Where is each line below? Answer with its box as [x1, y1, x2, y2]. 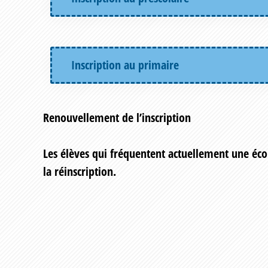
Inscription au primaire [71, 57, 179, 74]
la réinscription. [43, 163, 116, 180]
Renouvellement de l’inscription [43, 109, 191, 126]
